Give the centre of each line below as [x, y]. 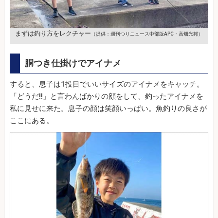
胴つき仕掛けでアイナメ [73, 63]
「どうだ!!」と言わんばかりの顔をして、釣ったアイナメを [107, 96]
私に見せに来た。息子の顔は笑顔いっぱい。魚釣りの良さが [108, 108]
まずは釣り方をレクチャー [53, 33]
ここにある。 [32, 120]
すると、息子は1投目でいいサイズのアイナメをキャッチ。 [107, 84]
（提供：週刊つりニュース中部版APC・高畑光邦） [147, 34]
